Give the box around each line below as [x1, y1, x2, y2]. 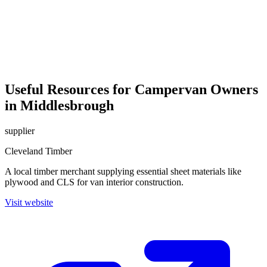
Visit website [5, 197, 53, 207]
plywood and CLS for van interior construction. [5, 177, 184, 187]
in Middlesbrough [5, 98, 114, 114]
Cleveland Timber [5, 146, 72, 156]
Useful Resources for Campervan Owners [5, 82, 258, 98]
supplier [5, 126, 35, 136]
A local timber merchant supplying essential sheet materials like [5, 166, 241, 176]
